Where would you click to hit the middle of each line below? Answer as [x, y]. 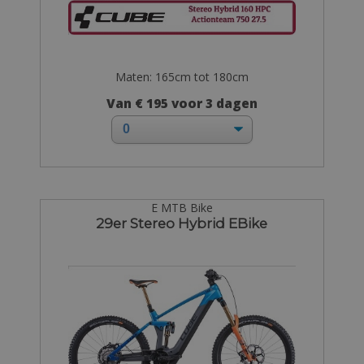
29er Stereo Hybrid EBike [182, 223]
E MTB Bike [182, 207]
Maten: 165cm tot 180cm [182, 76]
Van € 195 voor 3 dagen [182, 103]
